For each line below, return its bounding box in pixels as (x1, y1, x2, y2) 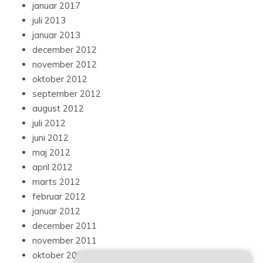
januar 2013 (32, 29, 80, 41)
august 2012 (32, 103, 84, 114)
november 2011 (32, 235, 97, 247)
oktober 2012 (32, 73, 87, 85)
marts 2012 (32, 176, 80, 188)
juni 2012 (32, 132, 69, 144)
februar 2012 (32, 191, 86, 203)
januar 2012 (32, 205, 80, 217)
